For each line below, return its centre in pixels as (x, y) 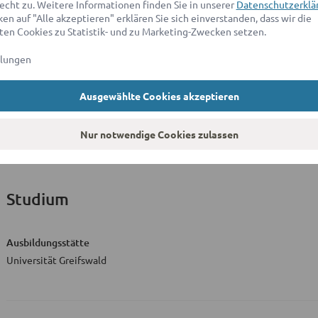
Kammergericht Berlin (54, 132)
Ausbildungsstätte (48, 243)
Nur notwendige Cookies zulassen (159, 135)
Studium (38, 199)
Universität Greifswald (56, 260)
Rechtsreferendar (46, 114)
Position (25, 97)
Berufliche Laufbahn (82, 53)
